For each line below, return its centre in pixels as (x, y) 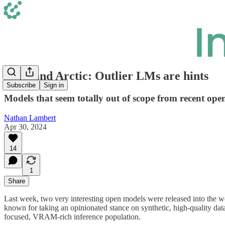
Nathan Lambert (30, 118)
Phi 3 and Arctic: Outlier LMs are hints (106, 76)
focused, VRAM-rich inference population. (72, 216)
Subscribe (21, 85)
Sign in (54, 85)
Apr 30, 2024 (25, 127)
